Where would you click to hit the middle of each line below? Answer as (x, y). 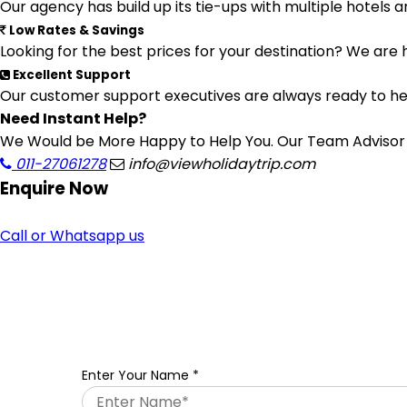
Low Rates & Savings (75, 30)
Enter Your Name (137, 375)
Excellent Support (70, 75)
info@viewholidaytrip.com (220, 164)
